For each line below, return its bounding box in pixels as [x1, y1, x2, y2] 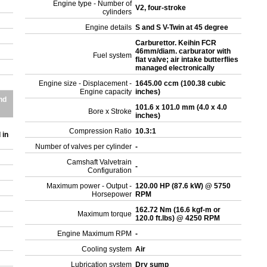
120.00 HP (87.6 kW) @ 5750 [135, 182, 231, 190]
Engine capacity [80, 88, 132, 96]
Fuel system [93, 51, 132, 60]
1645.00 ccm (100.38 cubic [135, 79, 226, 88]
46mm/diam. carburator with [135, 47, 231, 55]
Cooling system [82, 245, 132, 253]
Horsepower [92, 190, 132, 198]
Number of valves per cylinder [35, 142, 132, 151]
